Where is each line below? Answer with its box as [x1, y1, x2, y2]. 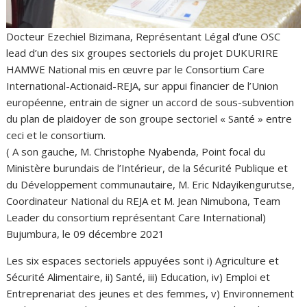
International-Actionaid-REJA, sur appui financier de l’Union [6, 79, 279, 93]
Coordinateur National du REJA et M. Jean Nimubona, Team [6, 194, 281, 208]
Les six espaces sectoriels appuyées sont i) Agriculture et [6, 254, 280, 267]
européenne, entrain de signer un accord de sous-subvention [6, 95, 295, 109]
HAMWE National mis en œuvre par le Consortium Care [6, 62, 265, 76]
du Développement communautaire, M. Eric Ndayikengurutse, [6, 177, 295, 191]
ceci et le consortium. [6, 128, 106, 142]
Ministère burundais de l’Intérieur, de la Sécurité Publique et [6, 161, 288, 175]
